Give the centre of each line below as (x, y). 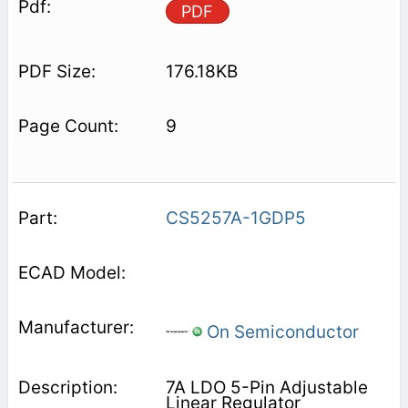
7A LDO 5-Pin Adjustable (266, 387)
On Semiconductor (280, 331)
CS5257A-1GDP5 (235, 218)
